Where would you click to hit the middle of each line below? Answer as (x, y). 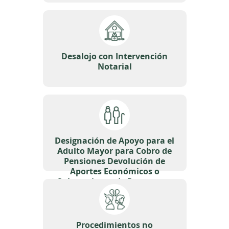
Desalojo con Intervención (114, 56)
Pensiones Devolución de (114, 161)
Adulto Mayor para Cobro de (114, 151)
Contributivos (114, 202)
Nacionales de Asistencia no (114, 192)
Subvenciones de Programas (114, 181)
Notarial (114, 66)
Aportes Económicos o (114, 171)
